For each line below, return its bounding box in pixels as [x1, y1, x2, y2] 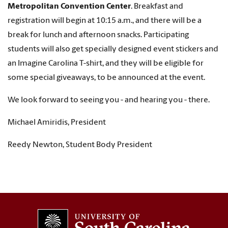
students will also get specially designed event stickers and [8, 45, 218, 53]
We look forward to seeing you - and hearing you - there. [8, 96, 210, 104]
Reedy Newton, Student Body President [8, 140, 152, 149]
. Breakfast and [131, 2, 183, 11]
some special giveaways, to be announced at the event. [8, 73, 205, 82]
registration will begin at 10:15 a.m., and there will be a [8, 16, 202, 25]
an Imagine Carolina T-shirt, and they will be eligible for [8, 59, 204, 68]
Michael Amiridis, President [8, 118, 106, 127]
